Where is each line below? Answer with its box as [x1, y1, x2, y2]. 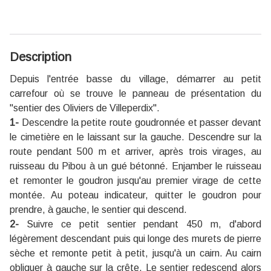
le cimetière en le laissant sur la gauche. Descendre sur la [10, 131, 261, 142]
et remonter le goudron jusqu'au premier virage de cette [10, 175, 261, 186]
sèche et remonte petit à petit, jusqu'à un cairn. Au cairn [10, 247, 261, 258]
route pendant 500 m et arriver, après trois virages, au [10, 146, 261, 157]
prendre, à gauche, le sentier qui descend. [10, 204, 187, 215]
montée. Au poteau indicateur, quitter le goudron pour [10, 189, 261, 200]
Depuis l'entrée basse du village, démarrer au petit [10, 73, 261, 84]
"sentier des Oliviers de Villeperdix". [10, 102, 160, 113]
